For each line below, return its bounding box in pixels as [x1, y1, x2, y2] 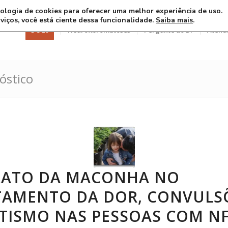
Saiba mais [156, 15, 193, 25]
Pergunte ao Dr [144, 25, 193, 35]
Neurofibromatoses [67, 25, 130, 35]
